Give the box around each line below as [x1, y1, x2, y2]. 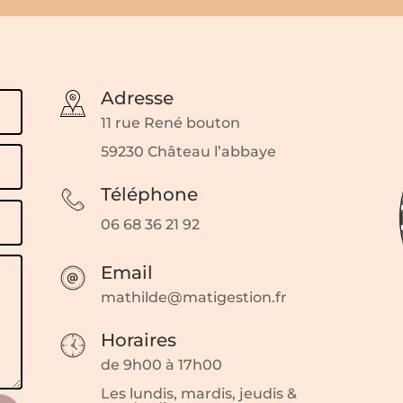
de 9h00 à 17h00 [100, 356, 222, 374]
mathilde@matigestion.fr [100, 288, 287, 306]
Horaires [100, 329, 176, 352]
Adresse [100, 86, 174, 109]
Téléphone [100, 184, 198, 206]
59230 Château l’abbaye [100, 142, 276, 160]
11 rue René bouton [100, 113, 240, 131]
